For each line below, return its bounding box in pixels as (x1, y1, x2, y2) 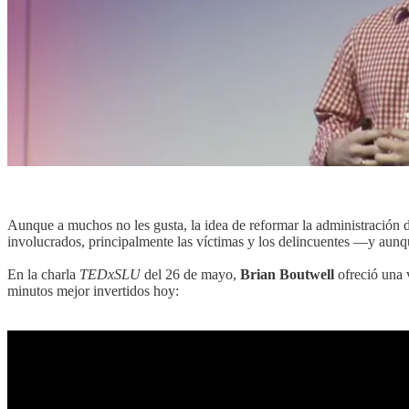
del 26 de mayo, (141, 267, 240, 283)
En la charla (7, 267, 79, 283)
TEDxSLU (79, 267, 141, 283)
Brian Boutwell (240, 267, 334, 283)
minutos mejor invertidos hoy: (7, 283, 179, 299)
